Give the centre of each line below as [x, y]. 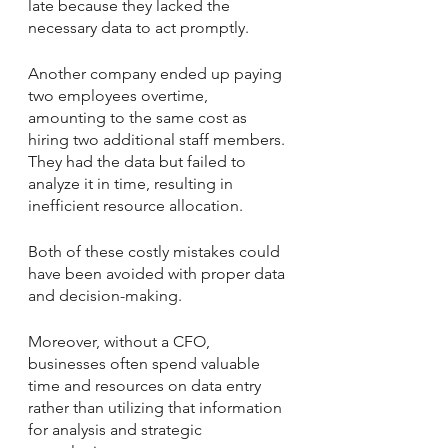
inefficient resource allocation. [135, 205]
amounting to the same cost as [139, 117]
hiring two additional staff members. [158, 139]
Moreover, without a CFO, [121, 341]
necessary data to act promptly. [140, 27]
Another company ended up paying [157, 73]
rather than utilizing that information [157, 407]
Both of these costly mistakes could [156, 251]
